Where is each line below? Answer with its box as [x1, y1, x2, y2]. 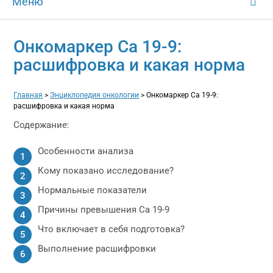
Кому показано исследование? [38, 165, 174, 176]
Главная [13, 91, 43, 99]
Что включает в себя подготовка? [38, 224, 185, 235]
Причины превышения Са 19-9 [38, 204, 170, 215]
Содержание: [13, 119, 70, 130]
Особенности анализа [38, 146, 134, 157]
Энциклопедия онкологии [50, 91, 140, 99]
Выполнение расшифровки [38, 243, 157, 254]
